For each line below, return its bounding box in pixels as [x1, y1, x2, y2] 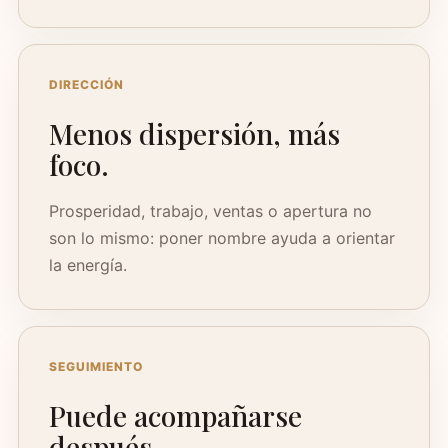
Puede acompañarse [49, 397, 302, 434]
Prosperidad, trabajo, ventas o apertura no [49, 201, 372, 221]
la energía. [49, 255, 127, 275]
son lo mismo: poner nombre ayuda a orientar [49, 228, 395, 248]
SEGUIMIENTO [49, 359, 143, 374]
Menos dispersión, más [49, 115, 340, 152]
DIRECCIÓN [49, 77, 124, 92]
